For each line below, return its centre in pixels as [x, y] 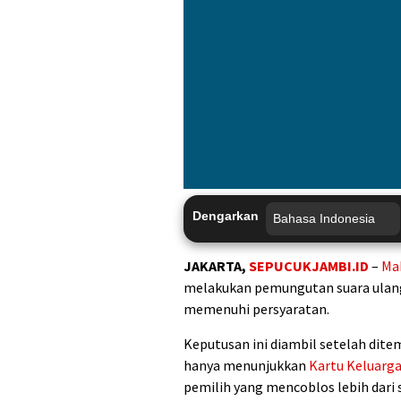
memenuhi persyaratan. [256, 309]
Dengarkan [226, 216]
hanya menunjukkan [246, 366]
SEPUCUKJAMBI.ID [310, 266]
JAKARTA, [216, 266]
